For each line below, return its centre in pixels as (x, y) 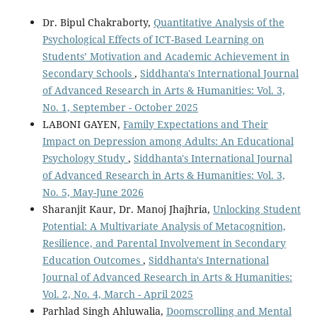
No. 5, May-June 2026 (93, 192)
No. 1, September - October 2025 (120, 107)
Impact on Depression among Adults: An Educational (168, 141)
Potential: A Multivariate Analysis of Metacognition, (164, 226)
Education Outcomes (92, 260)
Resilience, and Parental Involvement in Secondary (164, 243)
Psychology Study (85, 158)
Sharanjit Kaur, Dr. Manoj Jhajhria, (127, 209)
